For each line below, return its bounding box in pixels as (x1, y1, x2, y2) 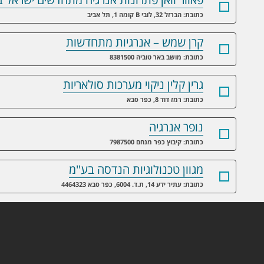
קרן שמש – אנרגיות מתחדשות (66, 34, 203, 51)
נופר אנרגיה (149, 119, 203, 136)
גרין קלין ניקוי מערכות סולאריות (63, 77, 203, 93)
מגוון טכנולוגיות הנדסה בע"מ (69, 161, 203, 178)
